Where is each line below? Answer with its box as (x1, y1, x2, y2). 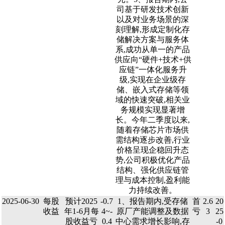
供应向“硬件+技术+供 (114, 55, 191, 64)
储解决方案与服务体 (117, 35, 189, 44)
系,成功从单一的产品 (116, 45, 190, 54)
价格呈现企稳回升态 (117, 146, 189, 154)
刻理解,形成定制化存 (116, 25, 190, 34)
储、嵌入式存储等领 (117, 85, 189, 94)
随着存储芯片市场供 (117, 126, 189, 134)
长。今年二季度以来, (116, 116, 190, 124)
